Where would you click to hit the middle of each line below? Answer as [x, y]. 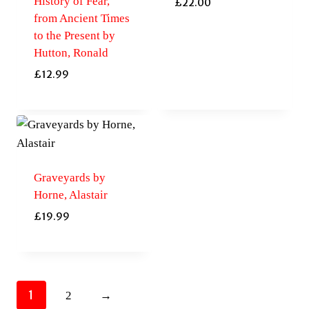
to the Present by [74, 36]
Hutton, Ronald [71, 53]
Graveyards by [69, 178]
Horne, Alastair [70, 195]
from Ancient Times [81, 19]
